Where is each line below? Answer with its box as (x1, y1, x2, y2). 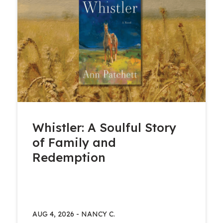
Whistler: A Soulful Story (32, 120, 177, 135)
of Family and (32, 135, 116, 150)
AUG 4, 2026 (32, 210, 75, 219)
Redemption (32, 150, 106, 165)
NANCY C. (81, 210, 115, 219)
